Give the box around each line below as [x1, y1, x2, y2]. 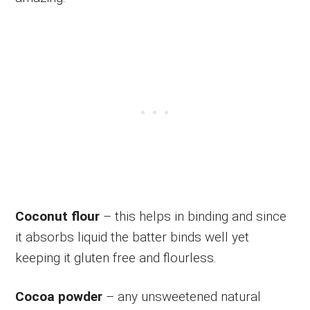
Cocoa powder [15, 288, 103, 304]
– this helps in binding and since [100, 208, 287, 224]
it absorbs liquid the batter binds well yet [15, 228, 250, 245]
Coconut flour [15, 208, 100, 224]
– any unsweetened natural [102, 288, 262, 304]
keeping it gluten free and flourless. [15, 249, 217, 266]
